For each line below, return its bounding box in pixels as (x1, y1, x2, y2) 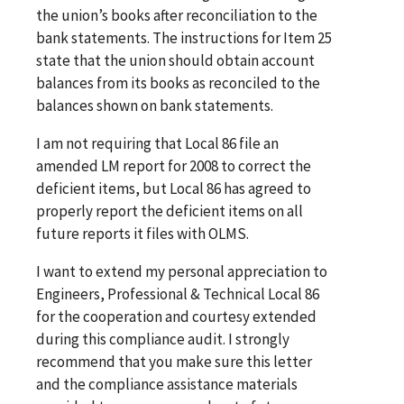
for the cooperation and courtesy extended (36, 306, 317, 326)
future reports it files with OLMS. (36, 223, 249, 243)
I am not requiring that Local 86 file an (36, 133, 279, 153)
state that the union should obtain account (36, 50, 315, 70)
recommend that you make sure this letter (36, 351, 312, 372)
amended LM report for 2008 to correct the (36, 155, 311, 176)
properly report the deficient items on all (36, 200, 303, 221)
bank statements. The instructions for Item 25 (36, 27, 332, 48)
